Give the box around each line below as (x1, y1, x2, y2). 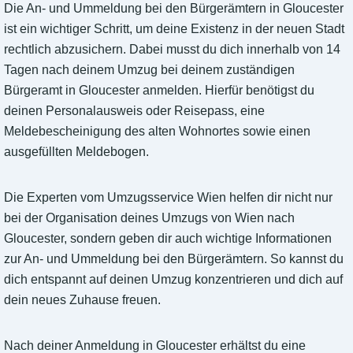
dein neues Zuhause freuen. (4, 293, 161, 307)
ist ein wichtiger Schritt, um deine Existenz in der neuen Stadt (4, 22, 344, 36)
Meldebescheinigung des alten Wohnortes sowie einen (4, 124, 310, 139)
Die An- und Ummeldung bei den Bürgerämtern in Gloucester (4, 2, 344, 16)
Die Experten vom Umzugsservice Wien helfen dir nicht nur (4, 191, 333, 205)
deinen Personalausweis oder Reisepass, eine (4, 104, 265, 118)
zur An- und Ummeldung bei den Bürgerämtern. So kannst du (4, 252, 344, 266)
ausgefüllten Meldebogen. (4, 145, 149, 159)
